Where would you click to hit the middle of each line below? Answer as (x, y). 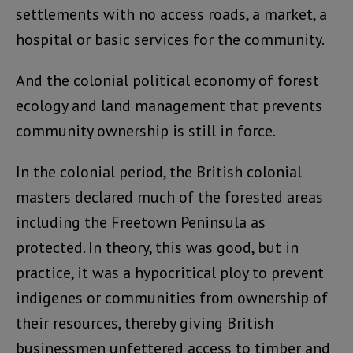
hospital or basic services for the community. (170, 39)
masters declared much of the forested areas (169, 197)
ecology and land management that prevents (169, 105)
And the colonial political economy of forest (167, 80)
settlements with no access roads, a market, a (171, 14)
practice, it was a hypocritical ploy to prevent (170, 272)
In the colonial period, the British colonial (159, 171)
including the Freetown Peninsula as (141, 222)
